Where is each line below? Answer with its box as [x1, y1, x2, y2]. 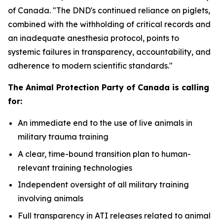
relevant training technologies [18, 162, 132, 173]
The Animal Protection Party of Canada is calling [8, 82, 209, 92]
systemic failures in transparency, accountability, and [8, 47, 211, 57]
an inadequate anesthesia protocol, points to [8, 33, 179, 43]
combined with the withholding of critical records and [8, 19, 211, 29]
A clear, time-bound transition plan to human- [18, 148, 191, 159]
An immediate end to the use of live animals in [18, 118, 192, 128]
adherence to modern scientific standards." [8, 61, 173, 71]
